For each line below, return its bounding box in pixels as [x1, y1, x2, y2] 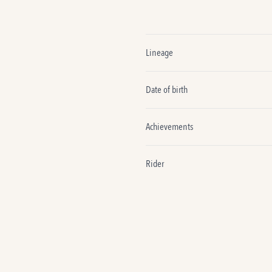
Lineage [146, 46, 173, 59]
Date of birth [146, 83, 188, 97]
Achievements [146, 120, 193, 134]
